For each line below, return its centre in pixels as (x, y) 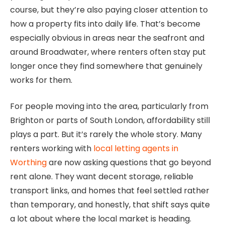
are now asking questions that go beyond (129, 163)
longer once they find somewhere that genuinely (106, 66)
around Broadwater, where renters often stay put (108, 52)
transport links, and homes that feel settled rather (110, 191)
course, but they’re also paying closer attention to (109, 10)
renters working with (52, 149)
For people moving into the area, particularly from (109, 106)
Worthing (28, 163)
